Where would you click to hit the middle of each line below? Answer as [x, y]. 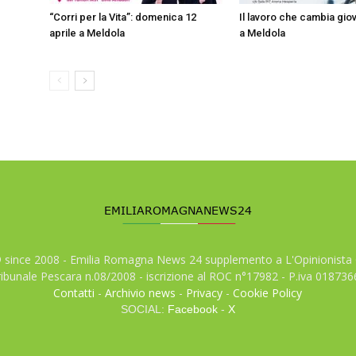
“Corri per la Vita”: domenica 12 [123, 17]
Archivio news [141, 293]
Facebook [192, 309]
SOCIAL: [144, 309]
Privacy [205, 293]
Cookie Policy [268, 293]
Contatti [74, 293]
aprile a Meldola [87, 33]
